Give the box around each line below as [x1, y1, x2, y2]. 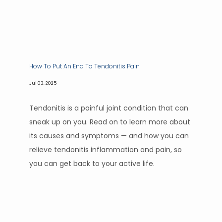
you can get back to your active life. [29, 159, 155, 168]
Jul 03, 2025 [29, 80, 56, 86]
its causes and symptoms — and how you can [29, 131, 189, 141]
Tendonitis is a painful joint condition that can [29, 103, 188, 113]
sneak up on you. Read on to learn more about [29, 117, 190, 127]
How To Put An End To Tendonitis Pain [29, 62, 140, 70]
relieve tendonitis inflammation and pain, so [29, 145, 182, 155]
